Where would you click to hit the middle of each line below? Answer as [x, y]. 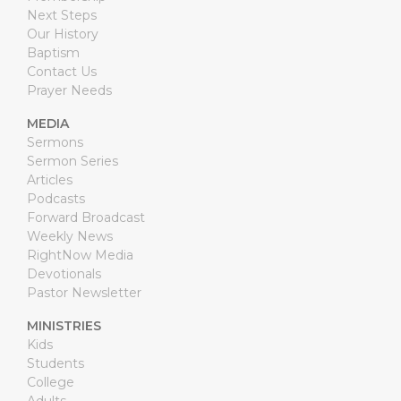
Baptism [53, 53]
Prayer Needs [69, 91]
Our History [62, 34]
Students [55, 364]
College [50, 383]
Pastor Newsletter [84, 293]
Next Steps [61, 16]
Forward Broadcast [85, 218]
